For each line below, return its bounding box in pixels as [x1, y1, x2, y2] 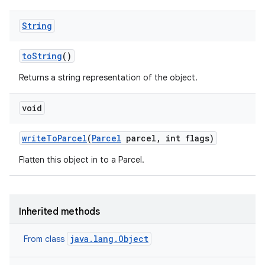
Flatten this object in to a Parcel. [19, 154, 144, 165]
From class [24, 234, 67, 244]
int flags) [161, 132, 214, 144]
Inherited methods [19, 206, 100, 218]
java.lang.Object [70, 233, 148, 244]
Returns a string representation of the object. [19, 72, 198, 83]
